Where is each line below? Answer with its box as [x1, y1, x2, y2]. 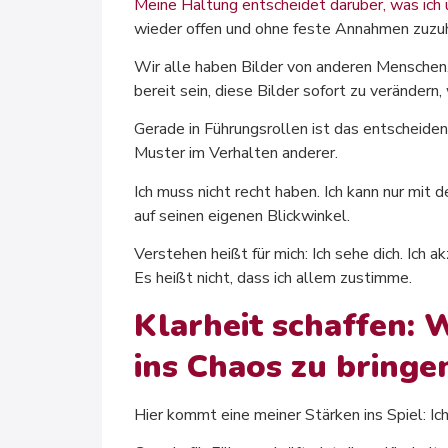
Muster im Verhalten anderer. [134, 142, 338, 165]
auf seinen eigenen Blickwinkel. [134, 204, 350, 227]
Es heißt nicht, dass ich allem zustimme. [134, 267, 412, 290]
